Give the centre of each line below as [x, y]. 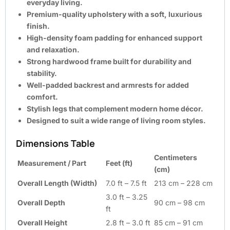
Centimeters [176, 157]
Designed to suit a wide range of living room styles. [116, 120]
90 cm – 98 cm [179, 202]
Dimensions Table [55, 143]
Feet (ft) [119, 163]
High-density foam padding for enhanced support [114, 37]
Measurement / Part [52, 163]
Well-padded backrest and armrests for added [108, 85]
